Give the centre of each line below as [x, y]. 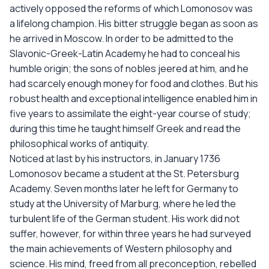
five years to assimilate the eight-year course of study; [130, 113]
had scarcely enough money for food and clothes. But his [134, 83]
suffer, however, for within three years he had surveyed [130, 234]
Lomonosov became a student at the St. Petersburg [124, 174]
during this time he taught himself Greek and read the [125, 128]
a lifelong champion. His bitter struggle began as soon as [134, 23]
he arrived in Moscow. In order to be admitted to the [122, 38]
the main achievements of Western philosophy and [121, 249]
